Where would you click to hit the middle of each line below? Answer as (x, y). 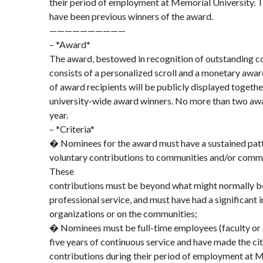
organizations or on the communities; (123, 213)
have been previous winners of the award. (131, 16)
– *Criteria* (72, 129)
